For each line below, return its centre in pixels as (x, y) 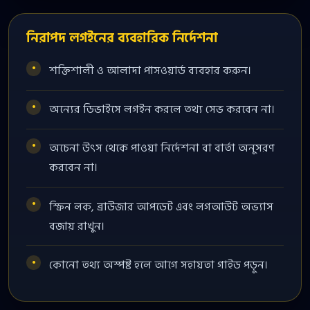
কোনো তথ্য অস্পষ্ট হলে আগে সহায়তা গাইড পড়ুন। (159, 265)
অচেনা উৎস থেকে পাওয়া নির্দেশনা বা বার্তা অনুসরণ (162, 148)
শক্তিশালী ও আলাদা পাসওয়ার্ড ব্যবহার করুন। (151, 70)
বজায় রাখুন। (77, 226)
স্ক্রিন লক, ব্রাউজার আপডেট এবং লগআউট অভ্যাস (162, 207)
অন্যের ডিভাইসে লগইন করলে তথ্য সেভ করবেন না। (162, 110)
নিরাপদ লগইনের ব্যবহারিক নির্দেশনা (122, 38)
